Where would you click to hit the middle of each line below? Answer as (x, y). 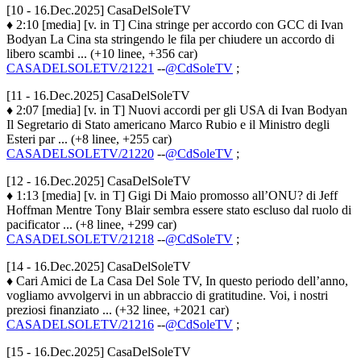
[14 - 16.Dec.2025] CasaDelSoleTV (99, 266)
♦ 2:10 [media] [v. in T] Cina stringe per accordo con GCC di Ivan (175, 24)
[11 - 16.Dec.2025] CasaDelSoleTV (98, 95)
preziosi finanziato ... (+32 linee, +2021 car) (118, 309)
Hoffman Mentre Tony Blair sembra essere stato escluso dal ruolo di (179, 210)
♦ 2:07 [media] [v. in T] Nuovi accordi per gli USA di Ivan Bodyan (177, 110)
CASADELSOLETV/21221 (80, 68)
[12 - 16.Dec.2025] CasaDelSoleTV (99, 180)
